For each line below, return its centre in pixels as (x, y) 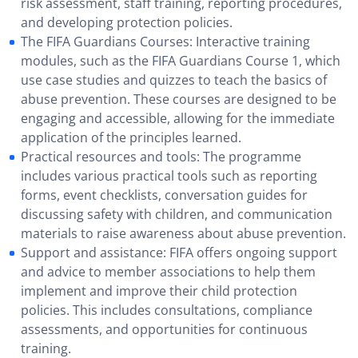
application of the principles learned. (131, 137)
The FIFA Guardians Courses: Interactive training (165, 42)
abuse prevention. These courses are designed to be (179, 99)
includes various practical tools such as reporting (169, 176)
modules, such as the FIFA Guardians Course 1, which (181, 61)
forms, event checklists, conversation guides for (164, 195)
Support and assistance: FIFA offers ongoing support (179, 253)
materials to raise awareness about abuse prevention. (183, 233)
